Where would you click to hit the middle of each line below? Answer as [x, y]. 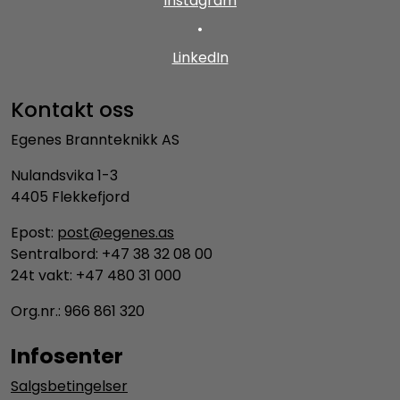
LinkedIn [200, 57]
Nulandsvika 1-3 [64, 175]
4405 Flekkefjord [70, 196]
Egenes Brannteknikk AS [95, 139]
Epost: [34, 232]
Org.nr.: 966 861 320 [78, 311]
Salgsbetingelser [69, 386]
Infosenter [67, 355]
